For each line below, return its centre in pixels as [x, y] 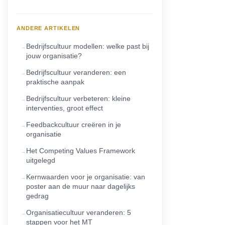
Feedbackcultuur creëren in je [74, 124]
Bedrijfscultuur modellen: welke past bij [88, 46]
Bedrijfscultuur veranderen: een [76, 72]
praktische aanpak [55, 82]
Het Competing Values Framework [81, 150]
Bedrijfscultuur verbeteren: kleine [78, 98]
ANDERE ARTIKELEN [48, 28]
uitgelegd [41, 160]
